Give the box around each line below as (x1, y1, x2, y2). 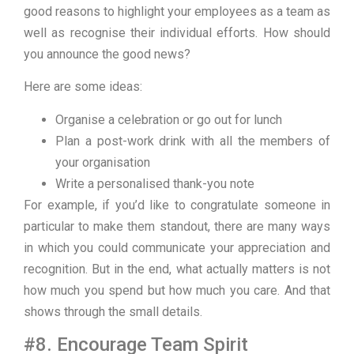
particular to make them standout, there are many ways (24, 218, 330, 234)
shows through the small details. (24, 303, 202, 319)
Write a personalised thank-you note (55, 175, 254, 191)
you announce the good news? (24, 47, 190, 62)
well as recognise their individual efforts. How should (24, 25, 330, 40)
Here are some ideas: (24, 79, 142, 95)
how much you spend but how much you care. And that (24, 282, 330, 298)
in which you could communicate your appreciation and (24, 239, 330, 255)
